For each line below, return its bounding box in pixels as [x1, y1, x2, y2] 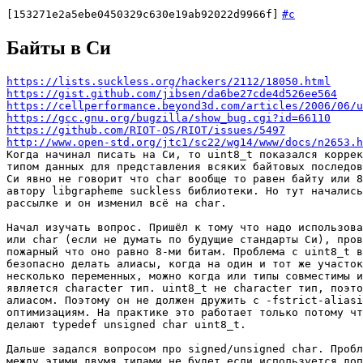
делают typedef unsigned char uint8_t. [6, 318, 246, 331]
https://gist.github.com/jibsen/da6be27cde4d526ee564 [6, 87, 337, 100]
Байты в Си [6, 36, 111, 58]
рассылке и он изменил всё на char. [6, 196, 227, 209]
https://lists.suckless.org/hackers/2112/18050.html [6, 75, 331, 88]
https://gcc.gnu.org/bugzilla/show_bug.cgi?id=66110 [6, 111, 331, 124]
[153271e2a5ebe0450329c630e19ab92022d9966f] [6, 8, 279, 20]
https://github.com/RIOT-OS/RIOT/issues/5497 [6, 123, 285, 136]
